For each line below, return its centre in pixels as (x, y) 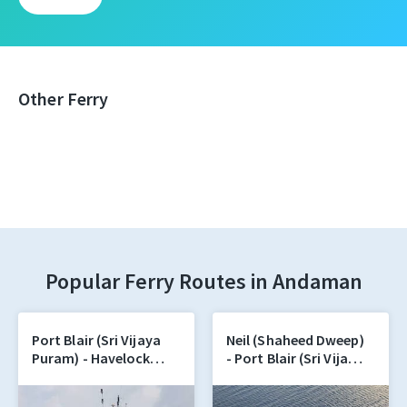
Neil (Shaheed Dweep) (295, 340)
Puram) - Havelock (91, 358)
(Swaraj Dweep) (82, 376)
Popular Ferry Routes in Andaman (203, 281)
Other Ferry (64, 99)
